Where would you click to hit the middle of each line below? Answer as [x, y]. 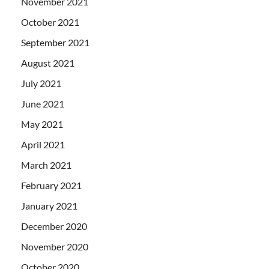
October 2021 [50, 22]
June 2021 [43, 104]
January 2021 [49, 206]
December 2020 [54, 226]
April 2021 [43, 145]
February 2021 [51, 186]
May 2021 [42, 124]
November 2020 [55, 247]
